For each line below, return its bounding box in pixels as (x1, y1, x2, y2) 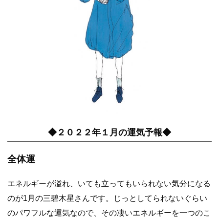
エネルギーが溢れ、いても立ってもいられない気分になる (7, 179, 211, 188)
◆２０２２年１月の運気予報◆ (48, 127, 171, 137)
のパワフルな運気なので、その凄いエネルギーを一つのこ (7, 209, 211, 218)
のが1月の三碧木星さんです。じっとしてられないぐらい (7, 194, 207, 203)
